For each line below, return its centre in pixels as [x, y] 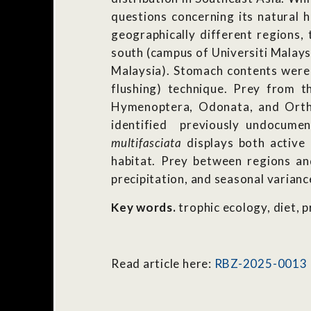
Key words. [145, 207]
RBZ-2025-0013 [261, 263]
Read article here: [163, 263]
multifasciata [147, 143]
